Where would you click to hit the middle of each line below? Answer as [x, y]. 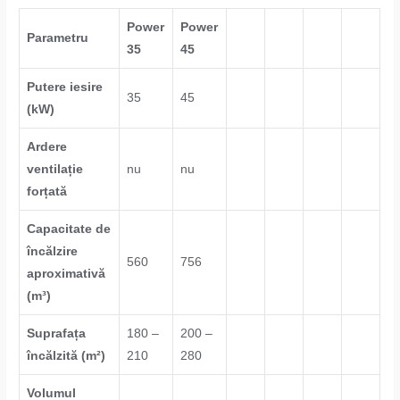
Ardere [47, 146]
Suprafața [57, 333]
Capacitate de [69, 229]
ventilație [55, 169]
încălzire [53, 251]
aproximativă [67, 273]
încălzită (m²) [67, 355]
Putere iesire [65, 87]
